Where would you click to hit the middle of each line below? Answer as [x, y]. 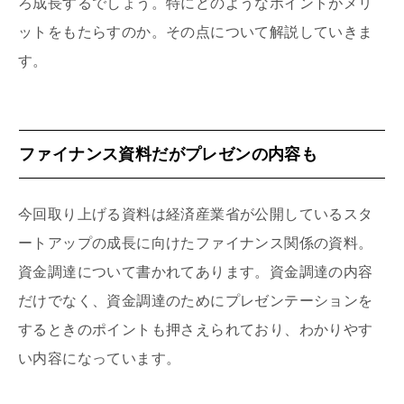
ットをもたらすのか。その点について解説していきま [196, 32]
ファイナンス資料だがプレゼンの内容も [169, 154]
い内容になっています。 [100, 358]
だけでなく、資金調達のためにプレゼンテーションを [196, 300]
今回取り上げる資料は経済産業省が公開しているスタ [196, 214]
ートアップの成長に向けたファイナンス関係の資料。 [196, 243]
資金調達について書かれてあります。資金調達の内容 [196, 271]
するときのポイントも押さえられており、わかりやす [196, 329]
